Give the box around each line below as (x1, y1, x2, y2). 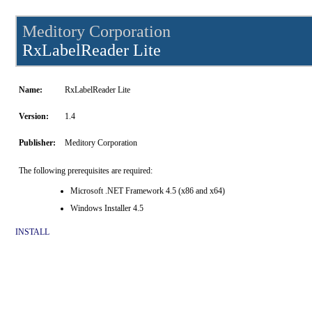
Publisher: (19, 138, 56, 148)
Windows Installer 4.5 (70, 203, 143, 213)
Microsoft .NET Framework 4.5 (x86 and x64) (70, 186, 225, 196)
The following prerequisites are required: (19, 166, 153, 175)
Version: (19, 111, 49, 121)
